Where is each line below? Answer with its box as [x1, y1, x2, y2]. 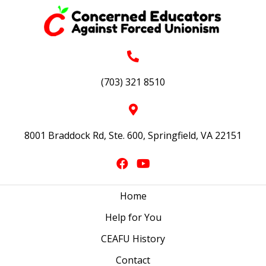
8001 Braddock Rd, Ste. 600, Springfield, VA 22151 [24, 129, 242, 142]
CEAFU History [101, 232, 165, 246]
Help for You [104, 211, 161, 224]
